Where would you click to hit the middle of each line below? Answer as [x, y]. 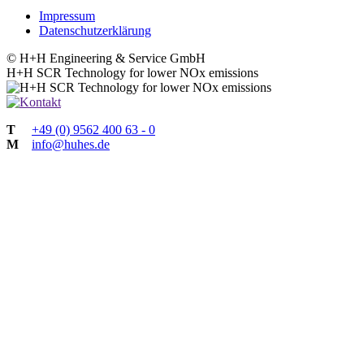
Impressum [67, 16]
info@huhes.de [71, 145]
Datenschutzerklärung [95, 31]
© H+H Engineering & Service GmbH [106, 58]
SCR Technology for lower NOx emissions [146, 73]
